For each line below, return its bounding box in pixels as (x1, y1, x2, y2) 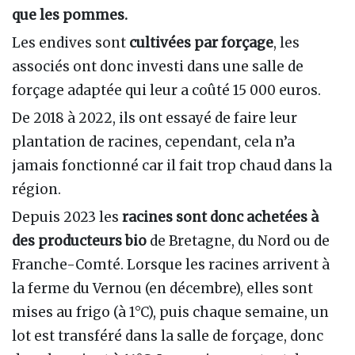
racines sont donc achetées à (122, 208, 319, 227)
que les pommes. (12, 6, 128, 24)
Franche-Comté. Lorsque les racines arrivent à (12, 256, 330, 274)
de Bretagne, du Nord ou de (147, 232, 330, 250)
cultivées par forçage (129, 33, 273, 52)
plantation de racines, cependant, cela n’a (12, 133, 295, 151)
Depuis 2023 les (12, 208, 122, 227)
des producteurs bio (12, 232, 147, 250)
